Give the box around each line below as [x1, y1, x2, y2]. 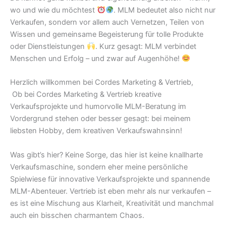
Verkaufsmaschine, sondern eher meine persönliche [10, 162, 188, 172]
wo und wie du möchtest [10, 6, 97, 15]
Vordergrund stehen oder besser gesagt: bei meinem [10, 114, 191, 124]
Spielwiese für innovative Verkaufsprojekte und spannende [10, 174, 210, 184]
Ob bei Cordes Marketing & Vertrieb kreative [10, 90, 161, 99]
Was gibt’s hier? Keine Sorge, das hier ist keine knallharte [10, 150, 203, 159]
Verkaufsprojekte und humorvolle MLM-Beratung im [10, 102, 186, 111]
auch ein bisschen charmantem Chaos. [10, 210, 144, 220]
